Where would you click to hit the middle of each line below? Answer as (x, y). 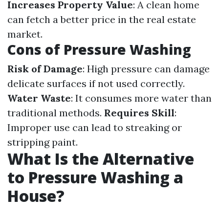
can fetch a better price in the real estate (102, 19)
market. (25, 34)
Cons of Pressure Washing (99, 49)
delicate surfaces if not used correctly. (96, 83)
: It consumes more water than (141, 98)
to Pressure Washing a (95, 177)
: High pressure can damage (146, 69)
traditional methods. (56, 113)
